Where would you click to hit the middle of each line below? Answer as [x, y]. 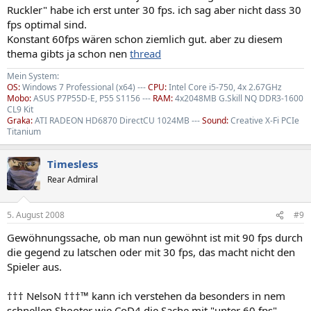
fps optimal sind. [47, 24]
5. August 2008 [36, 215]
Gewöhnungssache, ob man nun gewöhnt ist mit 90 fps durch [155, 237]
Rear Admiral [73, 179]
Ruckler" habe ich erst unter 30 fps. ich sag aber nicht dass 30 [154, 9]
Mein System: [33, 76]
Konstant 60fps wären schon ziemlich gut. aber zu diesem [145, 39]
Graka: [20, 120]
